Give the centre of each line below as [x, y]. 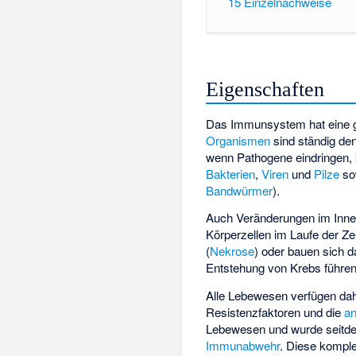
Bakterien [231, 173]
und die [323, 311]
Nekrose [232, 251]
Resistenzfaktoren [253, 311]
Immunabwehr [243, 345]
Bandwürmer [240, 190]
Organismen [238, 140]
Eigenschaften [265, 89]
